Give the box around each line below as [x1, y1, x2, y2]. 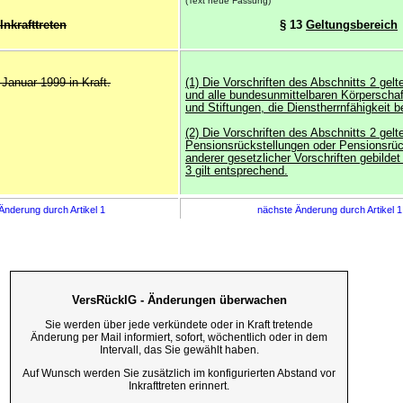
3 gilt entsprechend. [185, 165, 288, 177]
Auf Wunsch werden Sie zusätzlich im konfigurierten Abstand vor [22, 366, 336, 380]
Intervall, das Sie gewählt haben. [99, 344, 259, 357]
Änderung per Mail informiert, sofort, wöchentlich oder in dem [31, 331, 327, 345]
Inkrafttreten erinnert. [129, 379, 229, 392]
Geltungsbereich [306, 19, 398, 31]
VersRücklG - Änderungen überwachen [71, 292, 287, 307]
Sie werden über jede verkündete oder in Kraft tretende [45, 318, 313, 332]
